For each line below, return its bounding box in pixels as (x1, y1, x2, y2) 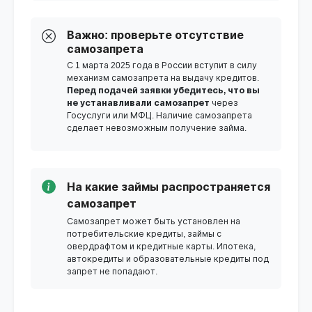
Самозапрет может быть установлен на (67, 216, 240, 226)
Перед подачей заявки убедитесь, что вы (67, 85, 260, 95)
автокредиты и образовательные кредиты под (67, 253, 269, 264)
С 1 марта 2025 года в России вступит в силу (67, 60, 257, 70)
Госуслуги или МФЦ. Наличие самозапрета (67, 110, 252, 120)
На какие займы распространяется (67, 180, 270, 193)
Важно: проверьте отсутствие (67, 29, 244, 41)
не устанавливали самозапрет (67, 97, 210, 108)
